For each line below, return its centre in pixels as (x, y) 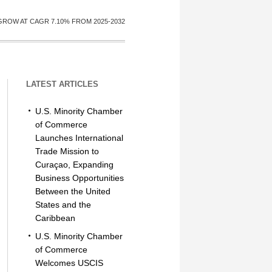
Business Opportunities (79, 178)
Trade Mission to (67, 151)
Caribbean (55, 218)
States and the (63, 205)
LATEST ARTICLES (62, 84)
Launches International (79, 138)
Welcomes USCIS (69, 263)
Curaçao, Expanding (74, 165)
